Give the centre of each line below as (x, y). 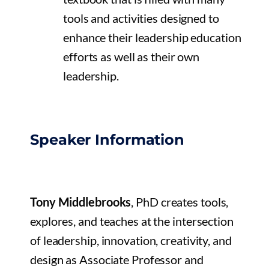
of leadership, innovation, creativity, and (131, 240)
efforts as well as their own (131, 57)
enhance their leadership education (152, 38)
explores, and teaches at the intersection (132, 221)
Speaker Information (107, 140)
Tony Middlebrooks (81, 202)
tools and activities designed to (141, 18)
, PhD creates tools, (180, 202)
